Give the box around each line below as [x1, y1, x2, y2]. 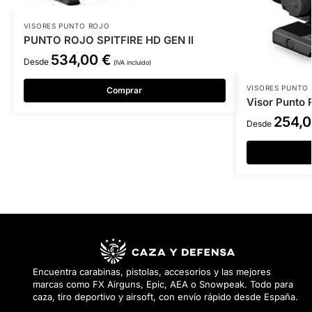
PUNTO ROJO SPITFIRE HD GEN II [23, 33, 194, 47]
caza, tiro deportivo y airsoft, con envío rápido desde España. [33, 291, 298, 303]
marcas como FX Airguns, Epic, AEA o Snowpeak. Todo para [33, 279, 293, 290]
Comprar [107, 85, 143, 96]
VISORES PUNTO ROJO [23, 22, 110, 31]
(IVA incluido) [113, 58, 151, 67]
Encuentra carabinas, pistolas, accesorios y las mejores [33, 266, 271, 278]
